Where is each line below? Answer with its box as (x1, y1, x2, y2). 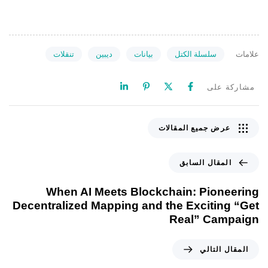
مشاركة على (206, 82, 255, 92)
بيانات (133, 48, 153, 59)
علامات (236, 49, 259, 59)
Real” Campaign (169, 212, 259, 226)
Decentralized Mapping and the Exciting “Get (13, 199, 259, 212)
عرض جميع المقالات (158, 124, 230, 133)
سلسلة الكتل (174, 48, 217, 59)
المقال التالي (200, 245, 248, 254)
